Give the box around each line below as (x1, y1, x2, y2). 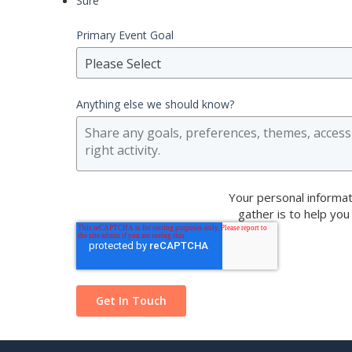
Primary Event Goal (76, 27, 174, 42)
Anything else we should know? (76, 97, 234, 112)
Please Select (85, 55, 161, 72)
